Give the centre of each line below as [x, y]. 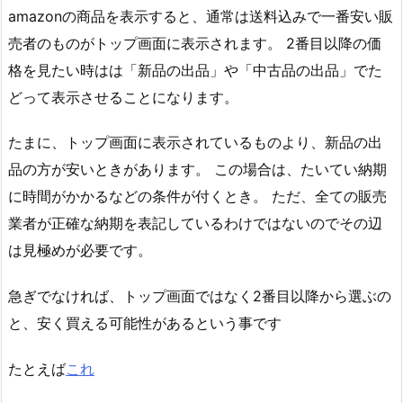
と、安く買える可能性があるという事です [145, 323]
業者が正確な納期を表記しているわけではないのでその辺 [195, 224]
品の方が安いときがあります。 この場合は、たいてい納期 [197, 170]
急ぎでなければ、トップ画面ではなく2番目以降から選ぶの [200, 296]
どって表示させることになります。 [123, 97]
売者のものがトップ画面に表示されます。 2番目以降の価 [195, 43]
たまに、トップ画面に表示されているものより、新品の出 [195, 143]
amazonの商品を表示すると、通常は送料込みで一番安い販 [201, 16]
